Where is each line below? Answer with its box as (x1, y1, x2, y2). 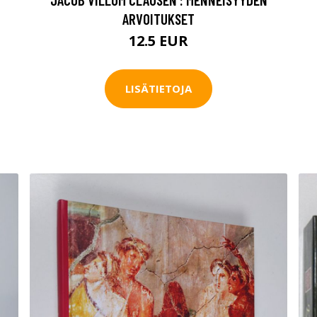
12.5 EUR (129, 30, 188, 50)
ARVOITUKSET (122, 9, 195, 28)
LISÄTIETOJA (125, 81, 192, 96)
